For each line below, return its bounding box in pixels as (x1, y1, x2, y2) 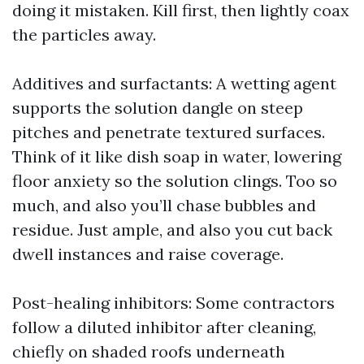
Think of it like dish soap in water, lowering (12, 146, 341, 167)
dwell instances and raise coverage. (12, 244, 284, 264)
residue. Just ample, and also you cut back (12, 219, 332, 240)
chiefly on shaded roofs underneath (12, 341, 285, 362)
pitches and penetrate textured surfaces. (12, 122, 325, 142)
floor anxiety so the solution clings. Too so (12, 171, 337, 191)
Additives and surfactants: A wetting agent (12, 73, 336, 93)
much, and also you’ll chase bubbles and (12, 195, 316, 215)
